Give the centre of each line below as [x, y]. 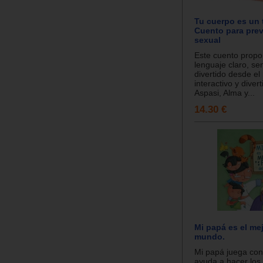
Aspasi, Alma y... [225, 92]
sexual [208, 40]
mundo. [210, 236]
